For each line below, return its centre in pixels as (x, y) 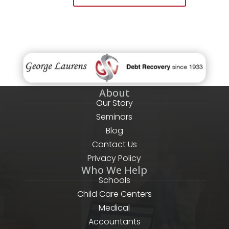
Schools (114, 180)
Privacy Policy (114, 158)
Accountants (114, 222)
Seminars (114, 117)
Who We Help (114, 170)
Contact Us (114, 145)
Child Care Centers (114, 194)
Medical (114, 208)
